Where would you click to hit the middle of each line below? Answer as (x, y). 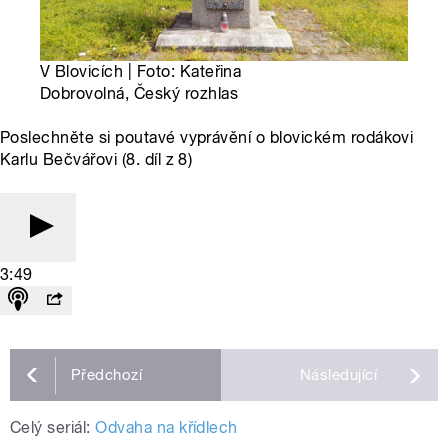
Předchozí (107, 375)
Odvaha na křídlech (166, 428)
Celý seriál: (50, 428)
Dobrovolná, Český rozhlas (139, 94)
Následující (338, 375)
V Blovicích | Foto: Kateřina (141, 72)
